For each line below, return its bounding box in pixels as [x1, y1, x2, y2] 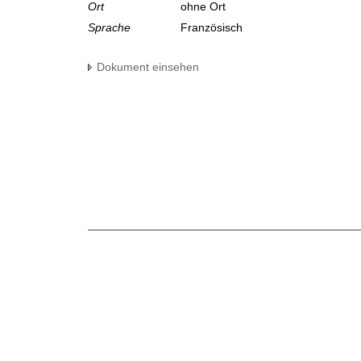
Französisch [180, 21, 246, 35]
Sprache [88, 21, 131, 35]
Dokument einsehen [97, 60, 199, 74]
